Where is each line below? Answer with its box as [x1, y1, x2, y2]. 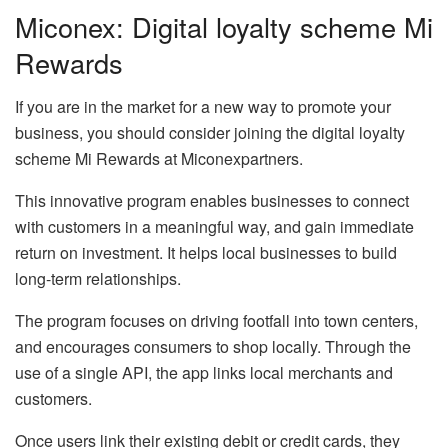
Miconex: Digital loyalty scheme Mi [15, 6, 433, 46]
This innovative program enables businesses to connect [15, 189, 409, 213]
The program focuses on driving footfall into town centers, [15, 309, 418, 333]
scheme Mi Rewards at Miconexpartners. [15, 147, 303, 171]
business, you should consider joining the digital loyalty [15, 121, 405, 145]
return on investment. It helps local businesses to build [15, 241, 397, 265]
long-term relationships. [15, 267, 181, 291]
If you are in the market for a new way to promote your [15, 95, 391, 119]
